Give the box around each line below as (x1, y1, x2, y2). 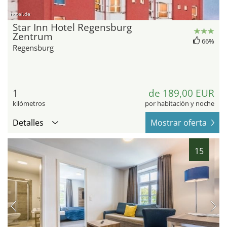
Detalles (13, 117, 44, 129)
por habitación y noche (145, 99, 214, 108)
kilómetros (13, 99, 45, 108)
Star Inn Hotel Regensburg (13, 21, 132, 34)
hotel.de (10, 10, 30, 18)
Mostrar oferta (150, 117, 207, 129)
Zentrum (13, 30, 53, 44)
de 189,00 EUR (148, 87, 214, 100)
